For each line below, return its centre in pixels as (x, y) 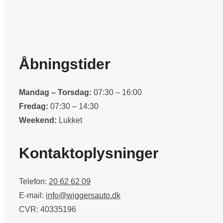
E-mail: (32, 195)
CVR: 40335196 (48, 209)
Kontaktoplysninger (89, 153)
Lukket (69, 120)
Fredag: (34, 106)
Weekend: (38, 120)
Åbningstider (65, 64)
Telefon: (34, 181)
